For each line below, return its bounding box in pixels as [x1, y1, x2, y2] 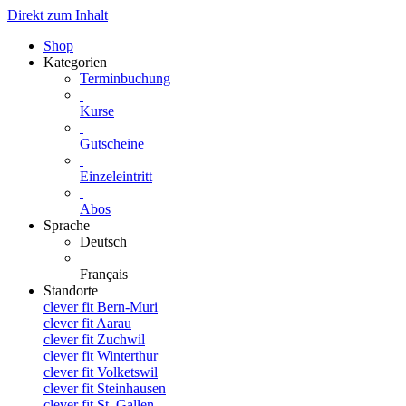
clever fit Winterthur [43, 348, 158, 363]
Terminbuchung [80, 71, 170, 86]
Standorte [43, 283, 98, 298]
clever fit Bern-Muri [43, 299, 158, 314]
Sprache [43, 217, 90, 233]
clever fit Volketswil [43, 364, 158, 380]
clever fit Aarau [43, 315, 131, 331]
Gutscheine [80, 136, 144, 151]
